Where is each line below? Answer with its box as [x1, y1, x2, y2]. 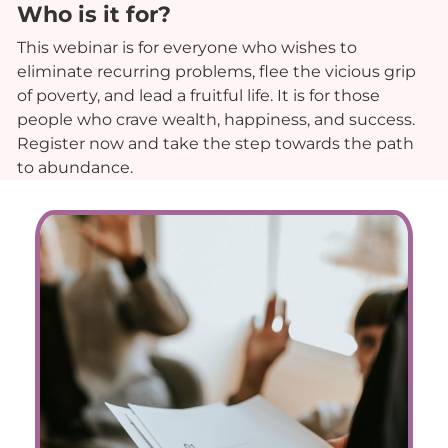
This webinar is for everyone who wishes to [17, 37, 357, 57]
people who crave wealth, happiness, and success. [17, 109, 415, 129]
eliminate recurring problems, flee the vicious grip [17, 61, 416, 81]
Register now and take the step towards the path [17, 133, 414, 153]
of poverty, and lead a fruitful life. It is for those [17, 85, 380, 105]
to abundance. [17, 157, 133, 177]
